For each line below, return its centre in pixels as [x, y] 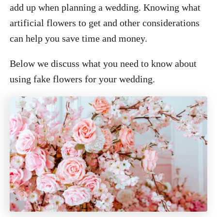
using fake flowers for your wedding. [84, 79]
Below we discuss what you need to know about [103, 63]
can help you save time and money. [78, 38]
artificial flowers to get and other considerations [105, 23]
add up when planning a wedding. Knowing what [105, 7]
